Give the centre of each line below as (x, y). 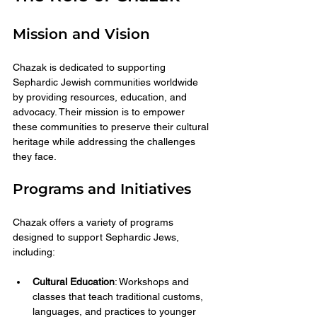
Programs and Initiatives (102, 189)
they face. (35, 156)
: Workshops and (153, 281)
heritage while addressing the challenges (105, 141)
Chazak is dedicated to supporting (91, 67)
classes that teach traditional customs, (119, 296)
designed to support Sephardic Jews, (97, 237)
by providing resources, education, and (101, 97)
